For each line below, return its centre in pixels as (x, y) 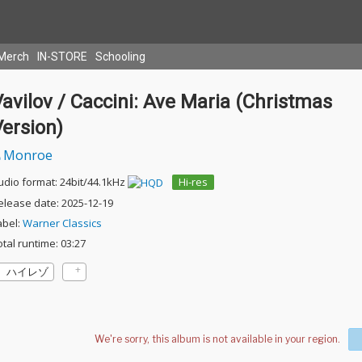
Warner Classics (62, 223)
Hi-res (193, 182)
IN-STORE (62, 57)
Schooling (120, 57)
